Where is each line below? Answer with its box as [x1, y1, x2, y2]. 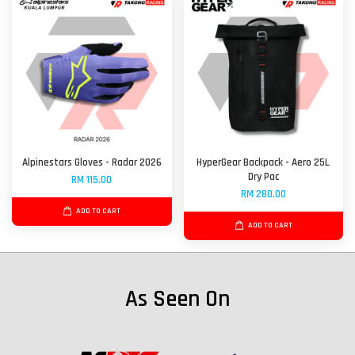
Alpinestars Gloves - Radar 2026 [21, 156, 162, 170]
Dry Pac [247, 170, 279, 184]
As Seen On [125, 284, 230, 314]
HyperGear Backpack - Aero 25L [197, 156, 330, 170]
